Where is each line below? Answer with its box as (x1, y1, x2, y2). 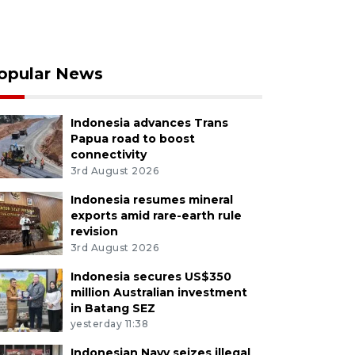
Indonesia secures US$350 (70, 269, 231, 284)
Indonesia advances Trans (70, 115, 228, 130)
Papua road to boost (70, 131, 195, 146)
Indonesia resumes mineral (70, 192, 233, 207)
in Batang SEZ (70, 300, 155, 315)
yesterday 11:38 (70, 318, 149, 330)
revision (70, 223, 118, 239)
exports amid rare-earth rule (70, 208, 242, 223)
